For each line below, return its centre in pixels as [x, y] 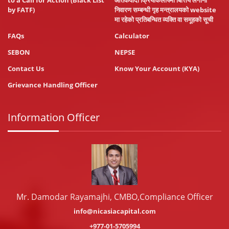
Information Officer [54, 118]
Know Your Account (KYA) [157, 69]
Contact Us [26, 69]
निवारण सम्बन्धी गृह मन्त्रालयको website [165, 10]
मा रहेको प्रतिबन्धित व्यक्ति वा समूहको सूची [164, 20]
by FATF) [21, 10]
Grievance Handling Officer [53, 85]
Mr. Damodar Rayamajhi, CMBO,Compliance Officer [114, 197]
